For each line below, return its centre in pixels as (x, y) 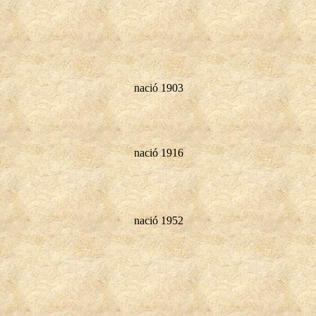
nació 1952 (159, 220)
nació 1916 (159, 152)
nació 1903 (159, 87)
